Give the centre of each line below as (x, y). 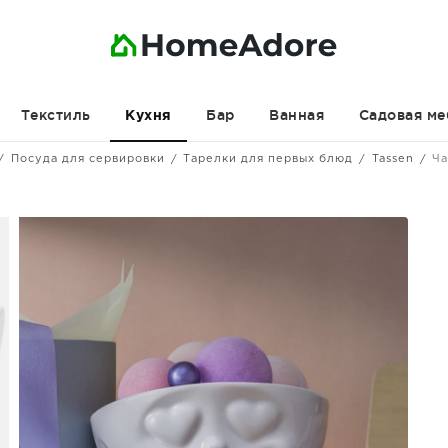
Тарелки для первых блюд (268, 159)
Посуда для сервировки (87, 159)
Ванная (296, 115)
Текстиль (55, 115)
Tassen (392, 159)
